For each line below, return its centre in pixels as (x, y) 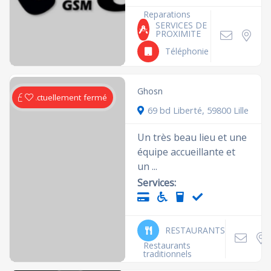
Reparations (167, 14)
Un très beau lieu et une (192, 137)
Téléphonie (187, 51)
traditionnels (168, 253)
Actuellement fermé (70, 97)
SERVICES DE (181, 25)
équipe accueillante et (187, 152)
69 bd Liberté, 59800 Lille (198, 110)
